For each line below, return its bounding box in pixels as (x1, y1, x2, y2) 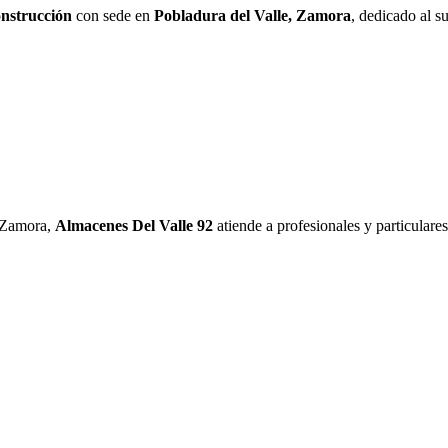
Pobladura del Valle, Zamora (154, 7, 351, 25)
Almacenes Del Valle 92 (55, 217, 213, 235)
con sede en (72, 7, 154, 25)
